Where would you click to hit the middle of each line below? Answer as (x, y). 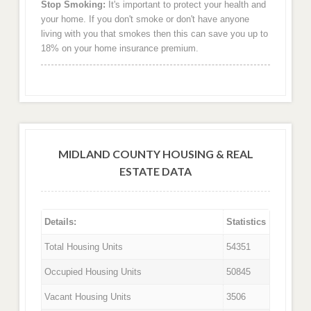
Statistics (246, 222)
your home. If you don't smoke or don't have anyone (145, 19)
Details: (61, 222)
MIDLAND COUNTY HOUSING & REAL (155, 153)
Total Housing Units (84, 247)
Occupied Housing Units (93, 272)
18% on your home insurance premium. (119, 49)
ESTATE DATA (155, 171)
